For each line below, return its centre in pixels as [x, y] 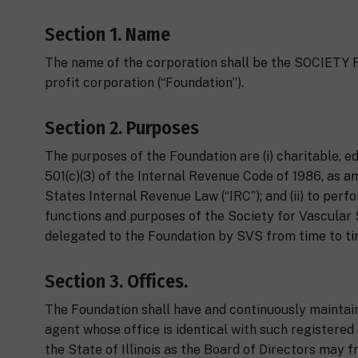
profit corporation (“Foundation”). [144, 82]
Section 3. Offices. [116, 281]
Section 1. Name [107, 34]
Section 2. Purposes [122, 127]
